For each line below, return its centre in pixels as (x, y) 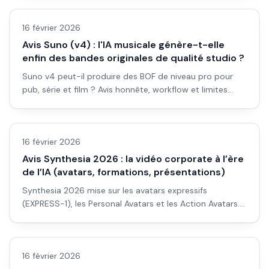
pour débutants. (54, 103)
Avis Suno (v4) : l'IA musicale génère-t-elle (123, 45)
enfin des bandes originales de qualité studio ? (133, 58)
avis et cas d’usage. (61, 230)
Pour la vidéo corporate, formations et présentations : (129, 217)
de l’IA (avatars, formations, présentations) (124, 172)
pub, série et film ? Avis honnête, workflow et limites (125, 89)
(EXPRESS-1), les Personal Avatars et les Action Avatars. (131, 204)
